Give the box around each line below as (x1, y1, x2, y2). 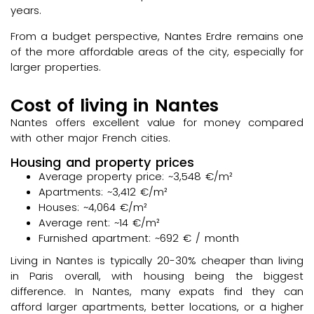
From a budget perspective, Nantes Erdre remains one (11, 28, 303, 43)
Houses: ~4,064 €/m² (39, 200, 147, 215)
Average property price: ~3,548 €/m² (39, 169, 233, 184)
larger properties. (11, 59, 101, 74)
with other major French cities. (11, 130, 170, 145)
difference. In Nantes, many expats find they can (11, 284, 303, 299)
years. (11, 3, 41, 18)
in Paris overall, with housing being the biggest (11, 268, 303, 284)
